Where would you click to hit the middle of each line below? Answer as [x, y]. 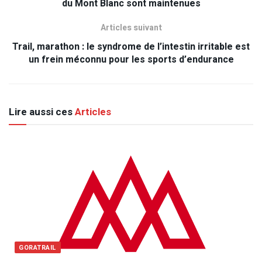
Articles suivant [131, 27]
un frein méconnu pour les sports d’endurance [131, 59]
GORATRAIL [38, 247]
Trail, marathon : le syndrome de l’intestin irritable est [131, 46]
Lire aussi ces [41, 112]
